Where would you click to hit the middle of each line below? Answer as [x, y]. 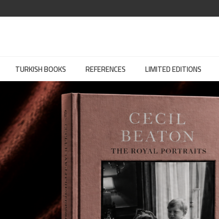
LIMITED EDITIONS [173, 69]
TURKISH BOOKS [41, 69]
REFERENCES [106, 69]
